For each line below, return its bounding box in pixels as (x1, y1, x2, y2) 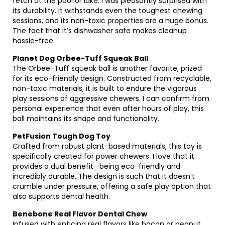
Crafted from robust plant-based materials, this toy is (13, 141, 202, 151)
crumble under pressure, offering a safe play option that (13, 181, 211, 191)
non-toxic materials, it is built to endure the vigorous (13, 83, 197, 93)
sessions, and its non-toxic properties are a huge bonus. (13, 16, 208, 26)
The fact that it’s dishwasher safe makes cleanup (13, 26, 187, 36)
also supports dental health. (13, 191, 110, 201)
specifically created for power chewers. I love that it (13, 151, 194, 161)
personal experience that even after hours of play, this (13, 103, 204, 114)
